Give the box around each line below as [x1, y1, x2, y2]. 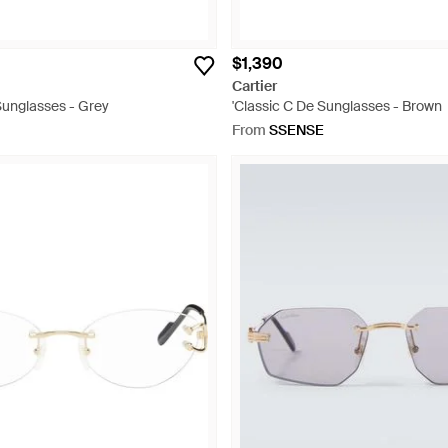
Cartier [232, 77, 277, 95]
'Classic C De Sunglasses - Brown [232, 97, 442, 115]
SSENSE [269, 121, 324, 139]
